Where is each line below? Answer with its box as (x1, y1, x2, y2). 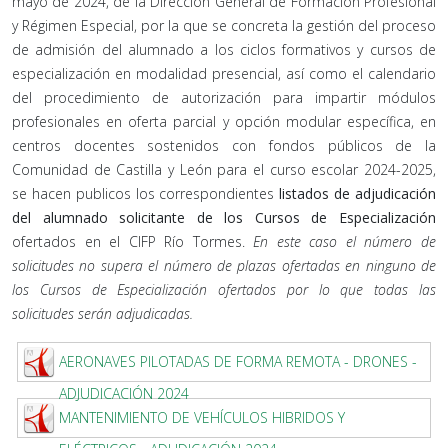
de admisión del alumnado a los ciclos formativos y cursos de (12, 40, 436, 59)
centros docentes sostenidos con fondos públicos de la (12, 136, 436, 155)
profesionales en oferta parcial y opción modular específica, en (12, 112, 436, 131)
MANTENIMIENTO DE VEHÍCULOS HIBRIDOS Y (59, 408, 345, 427)
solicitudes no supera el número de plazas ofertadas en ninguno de (12, 256, 436, 275)
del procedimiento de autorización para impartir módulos (12, 88, 436, 107)
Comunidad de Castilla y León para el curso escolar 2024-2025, (12, 160, 436, 179)
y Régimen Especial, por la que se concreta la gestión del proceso (12, 16, 436, 35)
